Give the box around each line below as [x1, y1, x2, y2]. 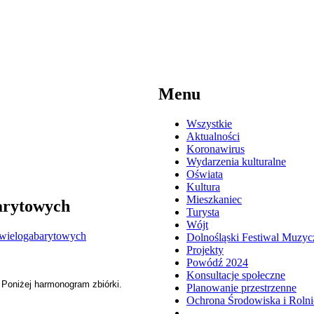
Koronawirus [186, 142, 245, 155]
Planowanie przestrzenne [186, 281, 296, 294]
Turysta [186, 205, 219, 218]
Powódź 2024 [186, 256, 248, 268]
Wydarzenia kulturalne [186, 155, 286, 168]
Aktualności [186, 130, 240, 142]
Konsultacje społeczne [186, 268, 285, 281]
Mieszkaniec [186, 193, 242, 205]
